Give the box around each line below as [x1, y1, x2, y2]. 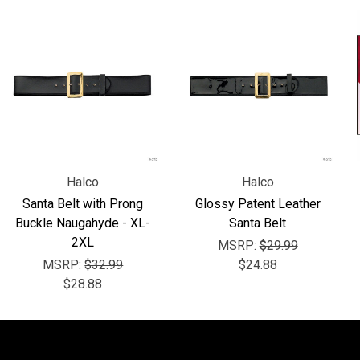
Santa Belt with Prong [22, 195, 144, 211]
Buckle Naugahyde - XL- [15, 215, 151, 231]
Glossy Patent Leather [194, 195, 321, 211]
